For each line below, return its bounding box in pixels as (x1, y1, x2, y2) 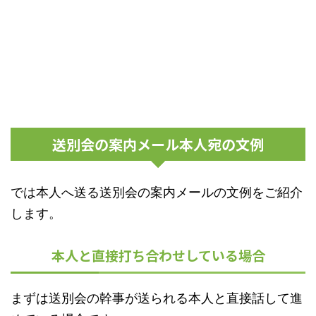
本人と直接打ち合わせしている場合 (51, 245, 265, 265)
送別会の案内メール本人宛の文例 (52, 134, 264, 155)
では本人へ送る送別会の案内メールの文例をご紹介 (11, 185, 303, 200)
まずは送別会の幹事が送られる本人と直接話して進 (11, 291, 303, 306)
